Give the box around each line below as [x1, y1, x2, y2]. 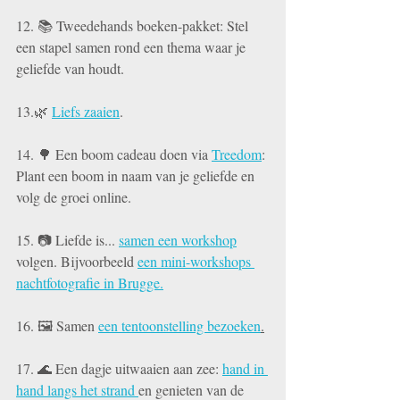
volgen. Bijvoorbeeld [16, 251, 137, 271]
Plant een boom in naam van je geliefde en [16, 165, 258, 185]
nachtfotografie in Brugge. [16, 272, 163, 292]
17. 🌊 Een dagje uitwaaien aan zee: [16, 358, 222, 378]
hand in [222, 358, 268, 378]
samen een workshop [119, 229, 237, 249]
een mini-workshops [137, 251, 254, 271]
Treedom [212, 144, 262, 163]
